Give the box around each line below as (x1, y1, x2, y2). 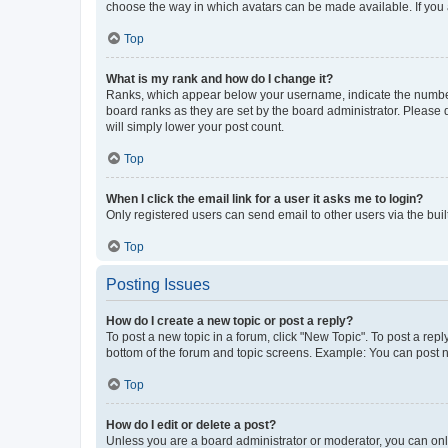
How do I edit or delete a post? (106, 418, 276, 433)
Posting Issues (106, 276, 210, 294)
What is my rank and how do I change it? (106, 72, 333, 87)
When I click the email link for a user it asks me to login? (106, 192, 423, 207)
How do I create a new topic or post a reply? (106, 314, 353, 329)
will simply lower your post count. (106, 120, 284, 135)
